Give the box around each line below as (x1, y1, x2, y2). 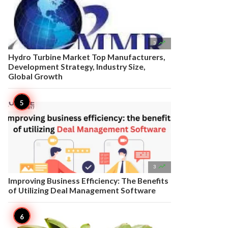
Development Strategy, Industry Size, (8, 62, 146, 71)
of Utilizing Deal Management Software (8, 185, 156, 195)
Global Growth (8, 71, 63, 81)
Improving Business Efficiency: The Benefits (8, 176, 168, 185)
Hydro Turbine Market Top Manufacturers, (8, 52, 165, 62)
